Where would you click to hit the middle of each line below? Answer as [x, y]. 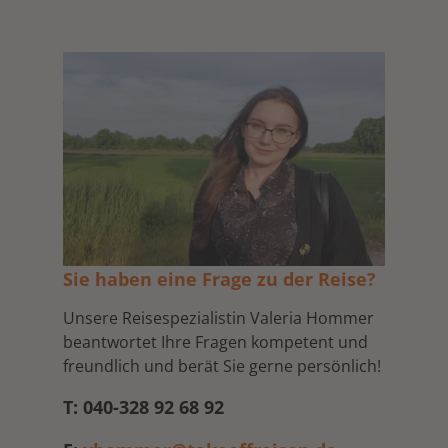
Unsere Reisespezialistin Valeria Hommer [218, 318]
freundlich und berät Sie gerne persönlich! [222, 366]
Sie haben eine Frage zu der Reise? [219, 279]
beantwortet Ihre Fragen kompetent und [215, 342]
